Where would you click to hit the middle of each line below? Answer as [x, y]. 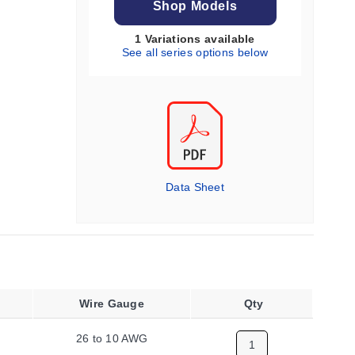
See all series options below [195, 52]
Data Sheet [195, 187]
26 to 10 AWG [112, 338]
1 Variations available [195, 39]
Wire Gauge [112, 303]
